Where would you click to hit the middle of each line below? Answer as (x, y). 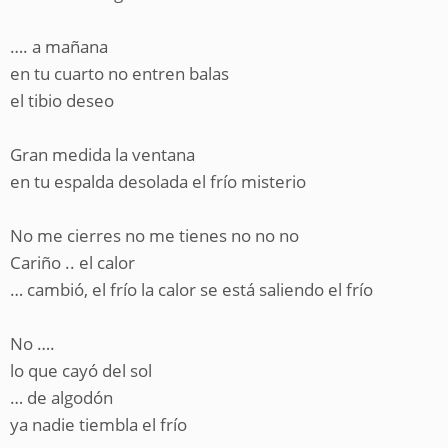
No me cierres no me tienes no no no (154, 235)
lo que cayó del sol (81, 370)
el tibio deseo (62, 100)
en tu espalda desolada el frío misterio (158, 181)
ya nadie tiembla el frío (98, 424)
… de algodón (61, 397)
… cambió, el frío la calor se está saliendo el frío (191, 289)
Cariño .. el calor (72, 262)
